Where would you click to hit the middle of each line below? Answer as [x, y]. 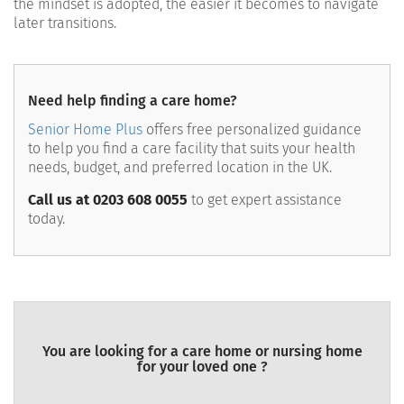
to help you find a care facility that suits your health [192, 149]
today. [46, 219]
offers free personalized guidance [252, 130]
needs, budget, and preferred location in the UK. [180, 168]
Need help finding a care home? [133, 101]
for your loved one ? [202, 367]
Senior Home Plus [85, 130]
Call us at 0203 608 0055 [108, 200]
